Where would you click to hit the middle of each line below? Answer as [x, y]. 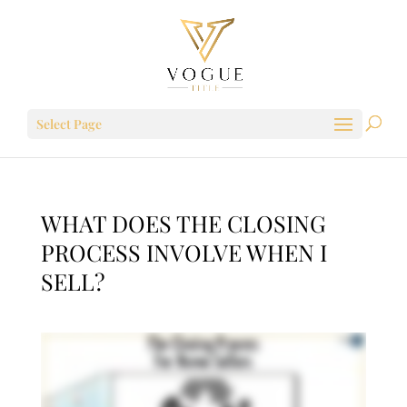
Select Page [69, 124]
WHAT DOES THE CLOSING [183, 223]
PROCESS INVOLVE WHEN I [184, 252]
